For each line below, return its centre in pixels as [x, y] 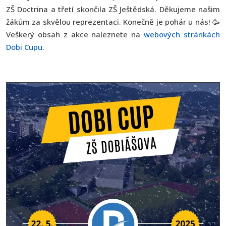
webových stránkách [182, 34]
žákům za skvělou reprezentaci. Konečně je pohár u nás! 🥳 [113, 22]
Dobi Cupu [24, 47]
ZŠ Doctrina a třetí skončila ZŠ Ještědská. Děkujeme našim [113, 9]
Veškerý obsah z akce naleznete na [75, 34]
